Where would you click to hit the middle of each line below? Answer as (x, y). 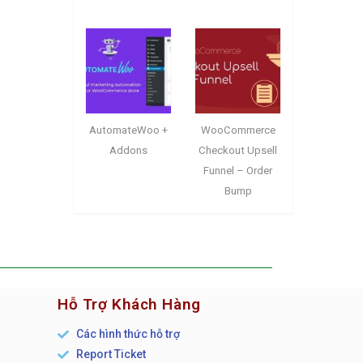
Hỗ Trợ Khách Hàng (129, 305)
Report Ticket (111, 354)
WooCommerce (238, 130)
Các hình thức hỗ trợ (128, 334)
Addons (128, 151)
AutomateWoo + (128, 130)
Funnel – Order (238, 171)
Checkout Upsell (238, 151)
